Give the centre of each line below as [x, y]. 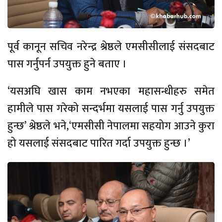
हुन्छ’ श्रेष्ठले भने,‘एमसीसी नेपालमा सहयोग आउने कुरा [111, 126]
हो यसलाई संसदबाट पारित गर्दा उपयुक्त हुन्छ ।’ [99, 143]
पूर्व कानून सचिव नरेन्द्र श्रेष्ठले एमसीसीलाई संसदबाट [111, 47]
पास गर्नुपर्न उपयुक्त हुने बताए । [67, 64]
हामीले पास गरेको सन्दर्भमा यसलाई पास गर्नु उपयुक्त [111, 109]
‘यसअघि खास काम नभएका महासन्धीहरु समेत [111, 91]
